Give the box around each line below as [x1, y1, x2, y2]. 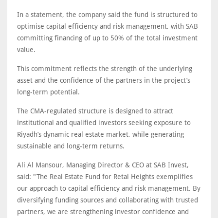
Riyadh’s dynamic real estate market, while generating [17, 130, 184, 139]
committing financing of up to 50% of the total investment [17, 34, 198, 42]
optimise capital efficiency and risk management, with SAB [17, 22, 198, 31]
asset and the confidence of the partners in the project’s [17, 76, 190, 85]
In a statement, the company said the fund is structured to [17, 11, 198, 19]
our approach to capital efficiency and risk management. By [17, 184, 200, 193]
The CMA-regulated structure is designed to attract [17, 107, 173, 115]
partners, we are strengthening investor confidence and [17, 208, 189, 216]
